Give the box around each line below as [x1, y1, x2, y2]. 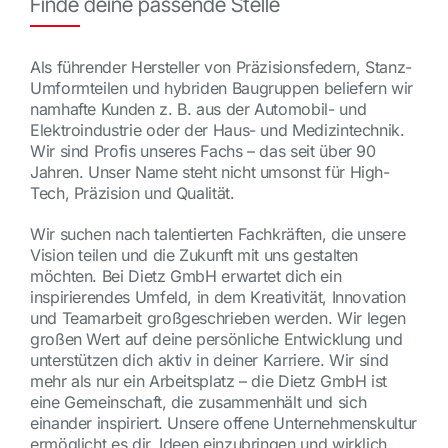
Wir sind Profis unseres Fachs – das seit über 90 [29, 141, 376, 162]
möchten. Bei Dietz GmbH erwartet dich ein [29, 266, 342, 287]
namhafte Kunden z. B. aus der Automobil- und [29, 99, 367, 120]
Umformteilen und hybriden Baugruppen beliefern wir [29, 78, 413, 99]
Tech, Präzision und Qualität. [29, 183, 235, 204]
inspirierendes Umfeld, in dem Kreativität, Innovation [29, 287, 406, 308]
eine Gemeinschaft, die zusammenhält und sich [29, 392, 367, 413]
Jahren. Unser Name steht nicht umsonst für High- [29, 162, 390, 183]
